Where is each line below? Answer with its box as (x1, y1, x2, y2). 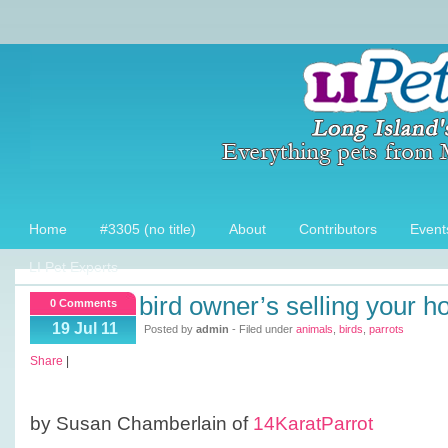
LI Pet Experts (29, 259, 118, 275)
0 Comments (49, 297, 117, 309)
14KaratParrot (253, 413, 373, 434)
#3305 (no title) (100, 221, 196, 237)
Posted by (144, 323, 196, 335)
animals (296, 323, 333, 335)
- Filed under (229, 323, 296, 335)
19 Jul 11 (52, 320, 118, 337)
